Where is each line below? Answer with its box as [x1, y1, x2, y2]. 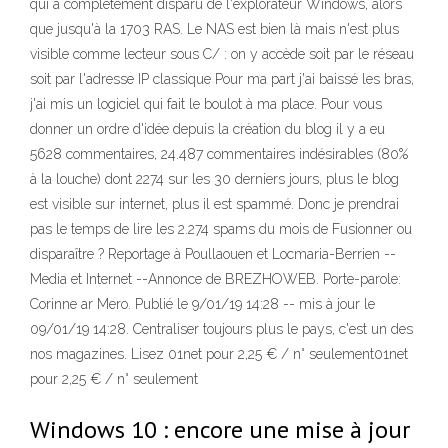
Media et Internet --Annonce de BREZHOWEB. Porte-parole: [30, 271, 401, 287]
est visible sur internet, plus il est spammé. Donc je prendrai [30, 196, 399, 212]
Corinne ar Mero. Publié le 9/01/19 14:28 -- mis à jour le [30, 296, 375, 312]
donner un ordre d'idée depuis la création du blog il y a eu [30, 121, 385, 137]
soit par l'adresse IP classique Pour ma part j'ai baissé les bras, [30, 71, 414, 87]
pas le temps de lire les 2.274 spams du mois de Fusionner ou [30, 221, 412, 237]
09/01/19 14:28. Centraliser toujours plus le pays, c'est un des [30, 321, 413, 337]
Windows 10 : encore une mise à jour [30, 414, 410, 445]
